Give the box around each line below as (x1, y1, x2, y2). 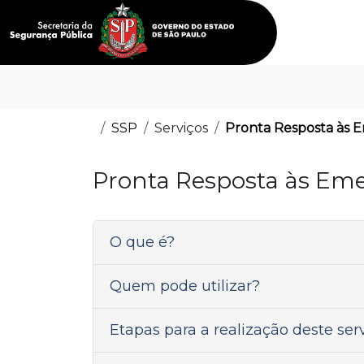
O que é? (110, 233, 175, 251)
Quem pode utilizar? (110, 277, 260, 295)
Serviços (154, 120, 208, 136)
